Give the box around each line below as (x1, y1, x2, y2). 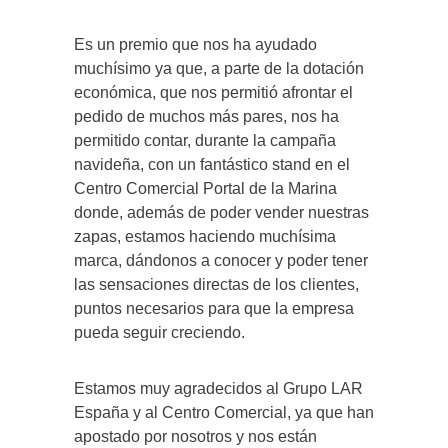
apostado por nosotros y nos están (74, 428, 317, 446)
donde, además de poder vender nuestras (74, 204, 369, 222)
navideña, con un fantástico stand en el (74, 156, 350, 174)
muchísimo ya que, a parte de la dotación (74, 60, 364, 78)
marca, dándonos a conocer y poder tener (74, 252, 368, 270)
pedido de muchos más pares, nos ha (74, 108, 339, 126)
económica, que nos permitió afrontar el (74, 84, 353, 102)
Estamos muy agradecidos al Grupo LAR (74, 380, 363, 398)
